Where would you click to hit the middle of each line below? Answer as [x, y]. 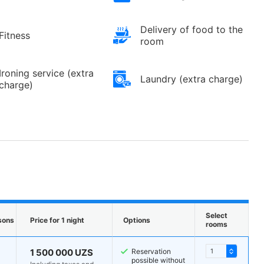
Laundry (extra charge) [192, 79]
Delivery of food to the [192, 30]
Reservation [151, 252]
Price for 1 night [57, 220]
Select [216, 216]
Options [136, 220]
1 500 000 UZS [62, 253]
